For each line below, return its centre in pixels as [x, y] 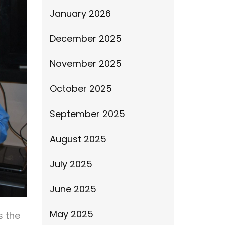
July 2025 [71, 164]
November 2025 [85, 64]
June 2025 [73, 189]
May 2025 [71, 214]
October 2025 [81, 89]
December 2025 [85, 38]
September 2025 [87, 114]
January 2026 [80, 13]
